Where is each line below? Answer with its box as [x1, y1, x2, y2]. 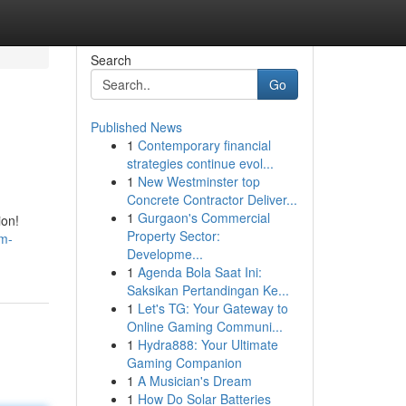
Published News [90, 118, 182, 136]
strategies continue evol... [126, 154, 274, 172]
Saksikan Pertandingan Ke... [126, 281, 289, 299]
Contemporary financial [137, 136, 271, 154]
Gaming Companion [126, 353, 242, 372]
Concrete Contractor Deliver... [126, 190, 297, 208]
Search [90, 51, 131, 69]
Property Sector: [126, 227, 220, 245]
